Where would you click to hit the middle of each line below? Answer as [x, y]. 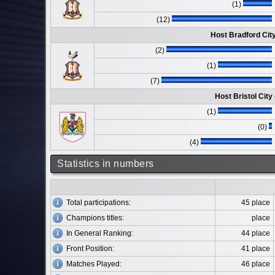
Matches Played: [94, 264]
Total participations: [99, 203]
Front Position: [90, 249]
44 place [256, 233]
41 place [256, 249]
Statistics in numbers [106, 164]
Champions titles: [95, 218]
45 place [256, 203]
